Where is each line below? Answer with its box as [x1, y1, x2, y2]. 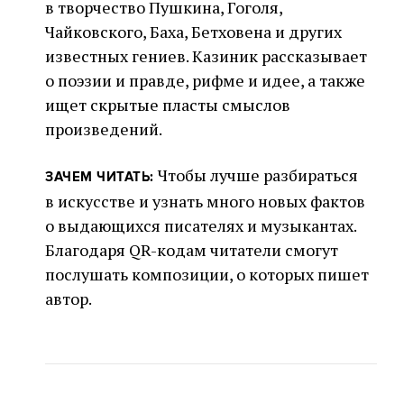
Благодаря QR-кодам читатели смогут [45, 239, 338, 262]
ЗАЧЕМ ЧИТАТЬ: [45, 169, 154, 187]
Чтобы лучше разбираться [153, 164, 358, 187]
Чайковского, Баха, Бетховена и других [45, 21, 342, 43]
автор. [45, 288, 92, 310]
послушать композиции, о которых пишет [45, 263, 369, 286]
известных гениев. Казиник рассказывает [45, 45, 367, 68]
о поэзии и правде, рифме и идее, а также [45, 69, 365, 92]
